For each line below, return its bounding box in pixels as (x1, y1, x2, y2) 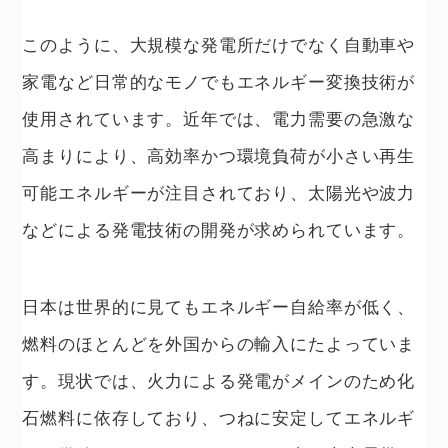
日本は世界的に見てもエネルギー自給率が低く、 (22, 296, 416, 317)
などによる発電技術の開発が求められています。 (22, 219, 416, 240)
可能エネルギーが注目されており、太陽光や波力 (22, 182, 416, 203)
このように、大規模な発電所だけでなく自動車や (22, 34, 416, 55)
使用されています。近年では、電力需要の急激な (22, 108, 416, 129)
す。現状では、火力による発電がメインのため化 (22, 370, 416, 391)
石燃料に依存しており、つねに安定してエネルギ (22, 407, 416, 428)
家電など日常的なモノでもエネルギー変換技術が (22, 71, 416, 92)
